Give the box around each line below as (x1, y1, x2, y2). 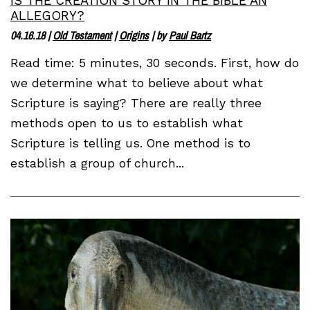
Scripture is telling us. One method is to (10, 136, 250, 151)
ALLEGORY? (10, 8, 84, 24)
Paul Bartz (169, 28, 211, 44)
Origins (119, 28, 149, 44)
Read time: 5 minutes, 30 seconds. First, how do (10, 56, 299, 71)
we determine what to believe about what (10, 76, 263, 91)
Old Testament (53, 28, 111, 44)
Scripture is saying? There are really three (10, 96, 262, 111)
